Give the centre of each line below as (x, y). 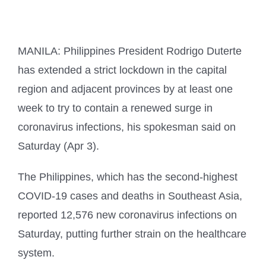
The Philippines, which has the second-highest (128, 177)
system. (36, 253)
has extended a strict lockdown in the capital (122, 70)
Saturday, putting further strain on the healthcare (132, 234)
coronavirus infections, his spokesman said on (127, 127)
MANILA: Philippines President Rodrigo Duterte (130, 51)
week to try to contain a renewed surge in (115, 108)
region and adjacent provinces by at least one (125, 89)
